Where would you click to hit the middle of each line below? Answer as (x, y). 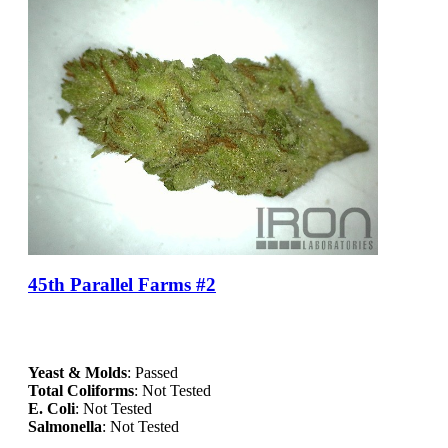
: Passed (152, 373)
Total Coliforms (81, 391)
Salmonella (65, 427)
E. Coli (51, 409)
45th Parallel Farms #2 (122, 285)
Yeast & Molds (77, 373)
